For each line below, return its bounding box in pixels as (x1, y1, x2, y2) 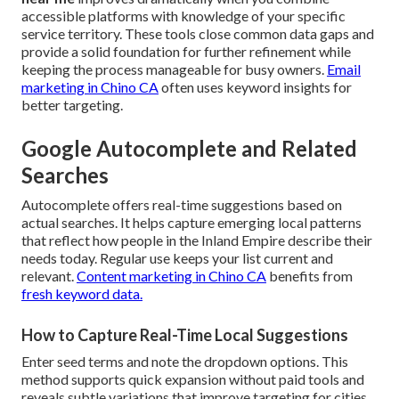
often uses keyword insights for (159, 78, 352, 96)
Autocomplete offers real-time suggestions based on (21, 196, 342, 214)
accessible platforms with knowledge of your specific (21, 7, 346, 25)
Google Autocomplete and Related (21, 135, 357, 162)
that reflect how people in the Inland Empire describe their (21, 232, 372, 249)
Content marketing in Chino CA (77, 267, 266, 285)
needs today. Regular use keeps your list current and (21, 249, 333, 267)
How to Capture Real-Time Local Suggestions (21, 325, 348, 346)
